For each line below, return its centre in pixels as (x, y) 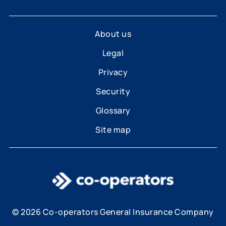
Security (113, 91)
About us (113, 34)
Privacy (113, 72)
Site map (113, 129)
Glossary (113, 110)
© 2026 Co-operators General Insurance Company (113, 212)
